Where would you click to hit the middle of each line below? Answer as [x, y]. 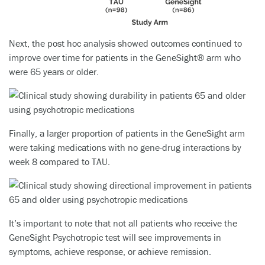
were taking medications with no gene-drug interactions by [125, 147]
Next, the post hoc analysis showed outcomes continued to [125, 43]
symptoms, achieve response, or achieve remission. [110, 251]
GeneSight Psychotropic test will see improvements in [115, 237]
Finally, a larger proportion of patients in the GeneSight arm [127, 133]
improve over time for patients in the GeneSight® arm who [125, 57]
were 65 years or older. [54, 71]
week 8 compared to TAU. [59, 161]
